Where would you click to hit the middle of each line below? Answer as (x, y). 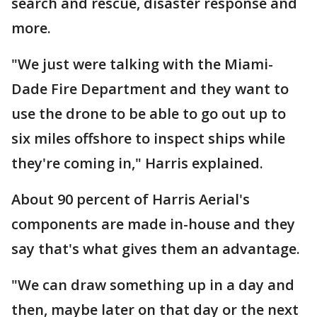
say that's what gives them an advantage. (156, 249)
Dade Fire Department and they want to (150, 89)
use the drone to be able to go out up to (149, 114)
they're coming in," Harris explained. (137, 163)
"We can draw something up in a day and (153, 285)
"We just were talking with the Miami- (142, 64)
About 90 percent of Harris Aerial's (131, 199)
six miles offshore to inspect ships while (148, 138)
